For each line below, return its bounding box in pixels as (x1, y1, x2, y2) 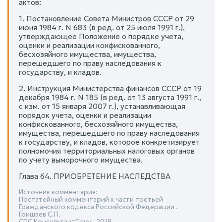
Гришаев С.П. (19, 210, 60, 219)
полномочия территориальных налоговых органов (19, 146, 195, 156)
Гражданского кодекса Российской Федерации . (19, 202, 178, 211)
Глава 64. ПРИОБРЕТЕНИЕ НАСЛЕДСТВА (19, 171, 170, 181)
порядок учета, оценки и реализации (19, 110, 151, 120)
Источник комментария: (19, 187, 98, 196)
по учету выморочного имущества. (19, 155, 143, 165)
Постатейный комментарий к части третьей (19, 195, 163, 204)
